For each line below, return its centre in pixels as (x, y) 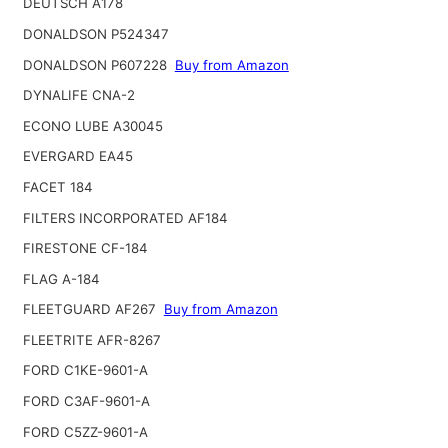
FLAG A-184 (61, 278)
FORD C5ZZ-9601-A (85, 431)
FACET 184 (57, 186)
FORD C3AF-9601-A (86, 401)
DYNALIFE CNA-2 (78, 95)
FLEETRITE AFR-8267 (91, 339)
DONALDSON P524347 (95, 33)
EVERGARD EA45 (77, 156)
